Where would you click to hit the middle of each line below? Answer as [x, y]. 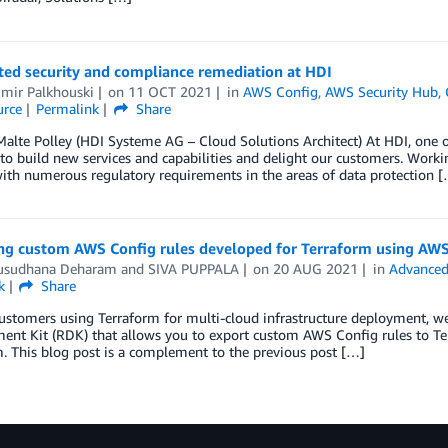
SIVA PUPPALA [193, 268]
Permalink [68, 108]
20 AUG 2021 [316, 268]
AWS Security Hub [382, 91]
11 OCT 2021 [170, 91]
